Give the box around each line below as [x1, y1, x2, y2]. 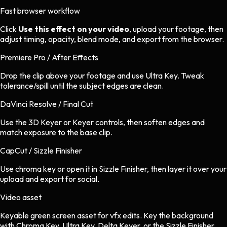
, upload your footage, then [129, 24, 223, 34]
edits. [121, 210, 143, 221]
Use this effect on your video [18, 24, 129, 34]
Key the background [143, 210, 213, 221]
